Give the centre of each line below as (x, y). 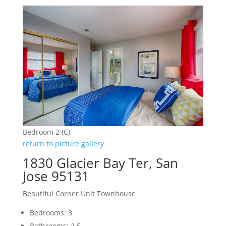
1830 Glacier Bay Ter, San (100, 163)
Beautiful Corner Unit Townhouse (79, 194)
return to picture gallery (63, 144)
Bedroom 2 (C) (46, 132)
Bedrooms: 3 (51, 213)
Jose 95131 (56, 176)
